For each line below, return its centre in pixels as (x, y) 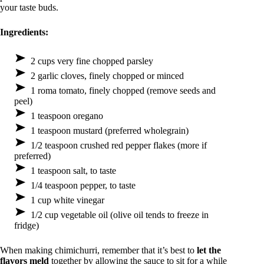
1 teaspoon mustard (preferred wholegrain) (110, 131)
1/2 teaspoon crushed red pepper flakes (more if (119, 146)
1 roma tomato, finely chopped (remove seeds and (123, 91)
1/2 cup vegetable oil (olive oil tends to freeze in (120, 215)
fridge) (27, 226)
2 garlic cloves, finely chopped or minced (107, 76)
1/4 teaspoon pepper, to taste (83, 186)
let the (209, 250)
